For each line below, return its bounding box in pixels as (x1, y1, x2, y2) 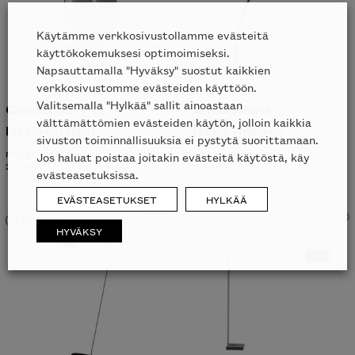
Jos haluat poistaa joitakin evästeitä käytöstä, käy (36, 148, 309, 165)
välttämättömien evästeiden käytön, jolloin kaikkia (36, 113, 311, 130)
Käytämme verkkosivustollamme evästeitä (36, 26, 269, 43)
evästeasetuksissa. (36, 166, 139, 182)
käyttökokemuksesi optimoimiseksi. (36, 44, 230, 60)
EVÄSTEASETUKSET (57, 192, 157, 207)
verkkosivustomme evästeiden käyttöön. (36, 78, 257, 95)
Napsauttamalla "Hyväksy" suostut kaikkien (36, 61, 270, 78)
